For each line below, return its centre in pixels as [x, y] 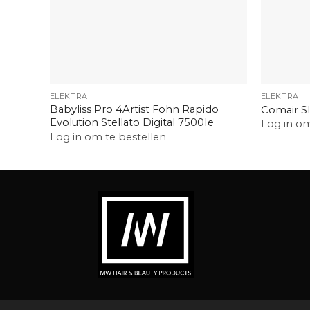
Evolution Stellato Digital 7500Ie [131, 123]
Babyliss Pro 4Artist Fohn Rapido [134, 110]
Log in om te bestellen [108, 137]
